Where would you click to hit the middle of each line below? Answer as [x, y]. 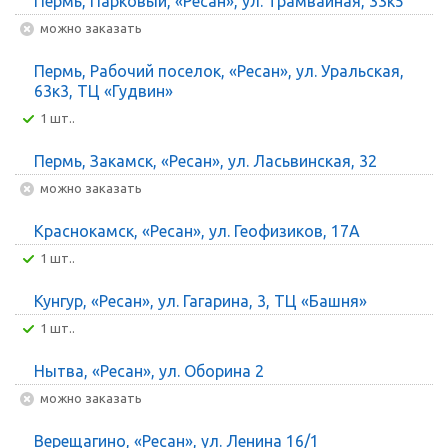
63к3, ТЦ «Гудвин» [103, 90]
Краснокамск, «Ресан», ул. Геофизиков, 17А [197, 230]
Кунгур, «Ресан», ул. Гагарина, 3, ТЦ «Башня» [200, 300]
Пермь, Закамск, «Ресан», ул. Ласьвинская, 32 [205, 160]
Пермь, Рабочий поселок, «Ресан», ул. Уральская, [219, 70]
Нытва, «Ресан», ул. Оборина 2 [149, 370]
